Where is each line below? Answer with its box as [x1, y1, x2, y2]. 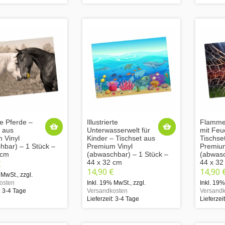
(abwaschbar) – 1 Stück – [87, 150, 168, 158]
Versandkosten [87, 187, 128, 194]
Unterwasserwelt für [87, 126, 150, 134]
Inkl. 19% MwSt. [87, 179, 130, 186]
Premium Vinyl [87, 142, 133, 150]
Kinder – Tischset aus [87, 134, 155, 142]
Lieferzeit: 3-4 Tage [87, 195, 139, 202]
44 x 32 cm [87, 158, 122, 166]
